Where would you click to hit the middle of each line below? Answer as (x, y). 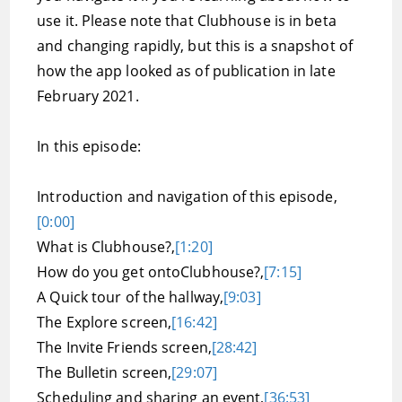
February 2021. (88, 96)
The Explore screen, (105, 322)
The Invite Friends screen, (124, 347)
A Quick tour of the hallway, (131, 297)
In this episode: (89, 146)
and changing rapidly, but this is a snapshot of (195, 46)
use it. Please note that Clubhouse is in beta (187, 21)
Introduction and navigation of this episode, (187, 197)
